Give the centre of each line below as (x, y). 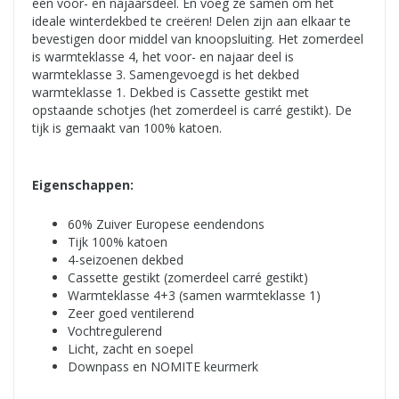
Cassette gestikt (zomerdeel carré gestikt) (188, 278)
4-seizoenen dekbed (126, 260)
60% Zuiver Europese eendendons (166, 224)
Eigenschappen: (83, 185)
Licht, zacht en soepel (130, 349)
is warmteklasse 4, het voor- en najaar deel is (163, 57)
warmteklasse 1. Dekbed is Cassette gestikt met (171, 93)
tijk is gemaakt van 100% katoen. (127, 128)
